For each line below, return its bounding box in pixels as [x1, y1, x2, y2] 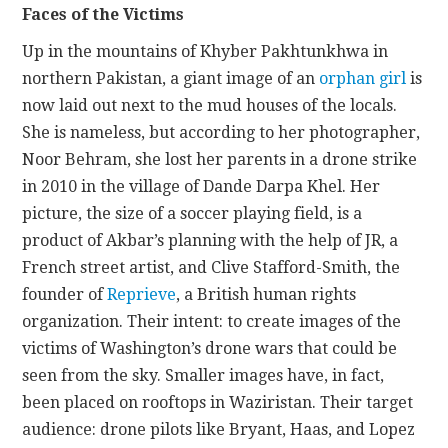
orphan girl [319, 68, 407, 88]
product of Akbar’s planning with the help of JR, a [22, 230, 399, 250]
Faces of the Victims [22, 4, 185, 24]
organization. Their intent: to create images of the [22, 311, 402, 331]
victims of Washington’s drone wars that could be [22, 338, 398, 358]
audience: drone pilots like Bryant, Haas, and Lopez [22, 419, 416, 439]
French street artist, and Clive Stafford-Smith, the [22, 257, 401, 277]
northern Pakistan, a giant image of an [22, 68, 320, 88]
